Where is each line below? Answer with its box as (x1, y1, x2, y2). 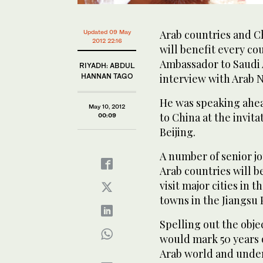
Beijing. (160, 124, 195, 139)
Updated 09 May (83, 28, 131, 35)
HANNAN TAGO (80, 71, 133, 80)
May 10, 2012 (89, 102, 125, 110)
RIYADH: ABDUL (79, 60, 135, 70)
